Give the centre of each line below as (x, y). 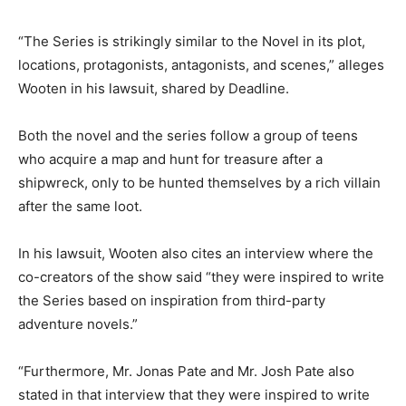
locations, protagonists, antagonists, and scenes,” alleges (201, 64)
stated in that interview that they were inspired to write (194, 394)
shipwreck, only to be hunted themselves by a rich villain (199, 182)
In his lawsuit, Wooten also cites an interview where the (196, 253)
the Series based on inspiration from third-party (172, 300)
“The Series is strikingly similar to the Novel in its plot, (192, 41)
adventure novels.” (78, 324)
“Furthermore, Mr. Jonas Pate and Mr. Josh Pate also (186, 371)
